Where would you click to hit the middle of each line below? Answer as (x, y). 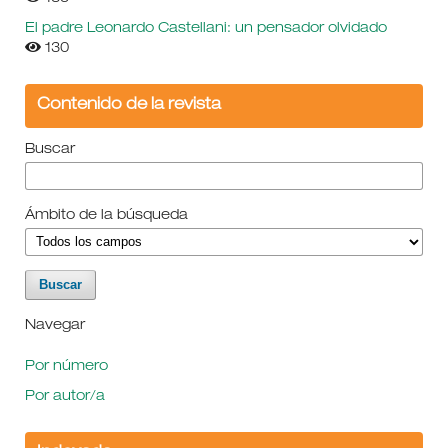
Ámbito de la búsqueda (106, 215)
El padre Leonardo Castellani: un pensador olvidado (205, 28)
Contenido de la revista (128, 105)
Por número (66, 366)
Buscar (49, 149)
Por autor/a (64, 396)
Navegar (54, 325)
